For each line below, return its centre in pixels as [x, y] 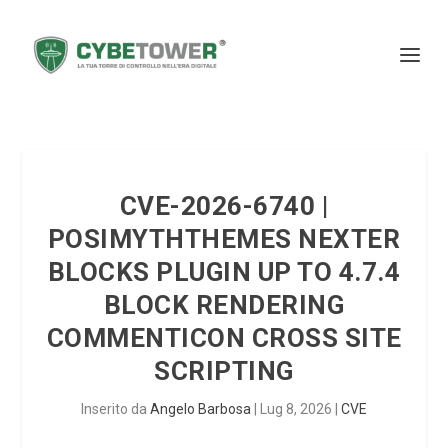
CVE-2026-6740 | [224, 206]
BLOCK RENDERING [224, 305]
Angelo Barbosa [200, 409]
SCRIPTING [224, 371]
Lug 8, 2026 [296, 409]
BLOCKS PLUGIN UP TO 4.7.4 [224, 272]
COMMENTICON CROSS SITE [224, 338]
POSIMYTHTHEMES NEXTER [224, 239]
